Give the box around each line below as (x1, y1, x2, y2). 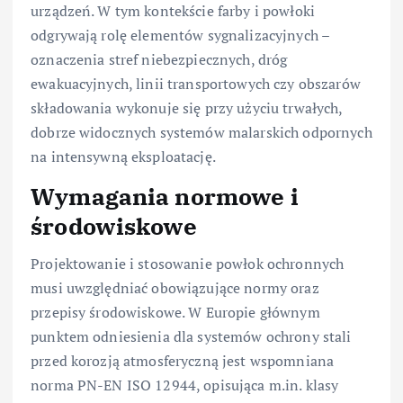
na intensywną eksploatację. (31, 146, 216, 166)
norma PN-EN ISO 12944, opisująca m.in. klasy (31, 375, 339, 396)
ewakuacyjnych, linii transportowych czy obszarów (31, 73, 361, 94)
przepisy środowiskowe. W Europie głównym (31, 302, 320, 323)
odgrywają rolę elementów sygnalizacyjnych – (31, 24, 330, 45)
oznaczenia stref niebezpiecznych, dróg (31, 49, 288, 69)
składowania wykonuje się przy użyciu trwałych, (31, 97, 343, 118)
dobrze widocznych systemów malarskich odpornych (31, 121, 372, 142)
